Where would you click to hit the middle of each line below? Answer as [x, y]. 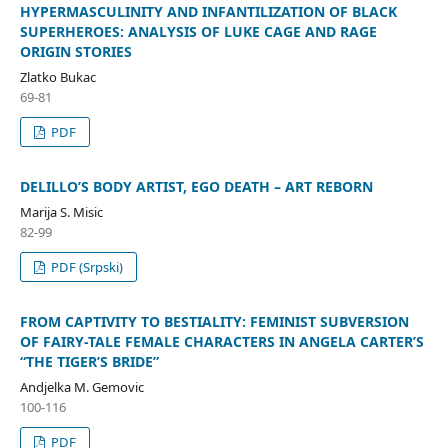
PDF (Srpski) [86, 266]
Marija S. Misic [61, 211]
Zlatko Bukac [57, 76]
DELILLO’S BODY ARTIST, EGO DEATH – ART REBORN [196, 186]
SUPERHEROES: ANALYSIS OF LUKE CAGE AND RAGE [198, 31]
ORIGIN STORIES [75, 51]
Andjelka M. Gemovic [81, 386]
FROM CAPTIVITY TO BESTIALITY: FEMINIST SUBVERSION [214, 321]
